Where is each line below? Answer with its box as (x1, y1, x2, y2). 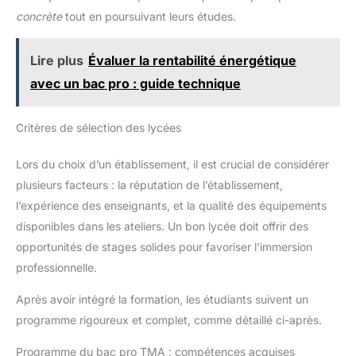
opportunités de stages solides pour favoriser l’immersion (16, 240, 312, 253)
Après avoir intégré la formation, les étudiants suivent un (16, 292, 308, 306)
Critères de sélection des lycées (16, 121, 181, 134)
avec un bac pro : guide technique (30, 75, 241, 91)
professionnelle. (16, 261, 97, 274)
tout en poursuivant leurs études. (62, 10, 236, 23)
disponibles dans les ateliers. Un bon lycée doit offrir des (16, 219, 308, 233)
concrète (16, 10, 62, 23)
